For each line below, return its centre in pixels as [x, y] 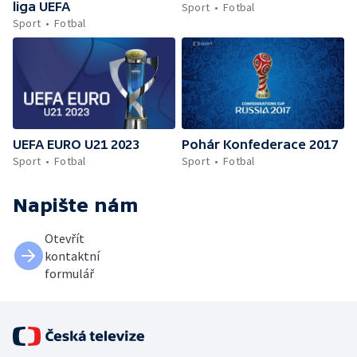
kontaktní [72, 255]
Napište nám [76, 205]
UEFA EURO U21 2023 [76, 144]
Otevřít [65, 238]
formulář [69, 273]
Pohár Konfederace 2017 [260, 144]
